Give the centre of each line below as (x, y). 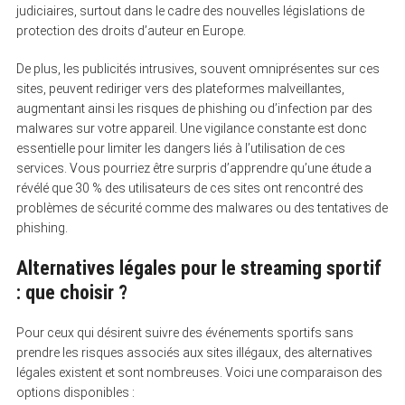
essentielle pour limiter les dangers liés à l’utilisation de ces (180, 148)
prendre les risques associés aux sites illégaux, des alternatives (194, 352)
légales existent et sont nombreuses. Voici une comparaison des (199, 372)
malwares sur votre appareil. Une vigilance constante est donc (191, 128)
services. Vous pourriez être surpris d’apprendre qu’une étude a (193, 168)
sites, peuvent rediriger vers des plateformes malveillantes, (180, 88)
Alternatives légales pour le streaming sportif (198, 268)
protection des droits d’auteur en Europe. (131, 30)
